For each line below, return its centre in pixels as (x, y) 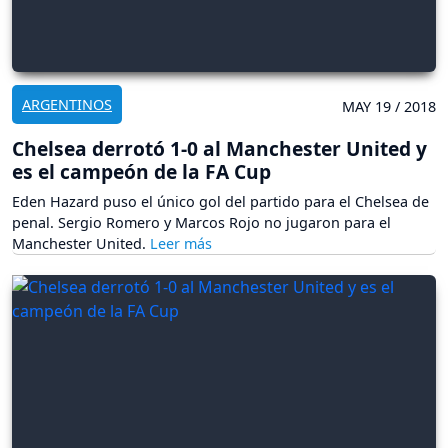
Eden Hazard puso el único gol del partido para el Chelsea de (220, 201)
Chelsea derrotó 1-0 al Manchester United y (219, 148)
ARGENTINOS (67, 104)
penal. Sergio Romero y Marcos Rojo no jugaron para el (201, 222)
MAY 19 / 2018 (389, 106)
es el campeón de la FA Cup (141, 171)
